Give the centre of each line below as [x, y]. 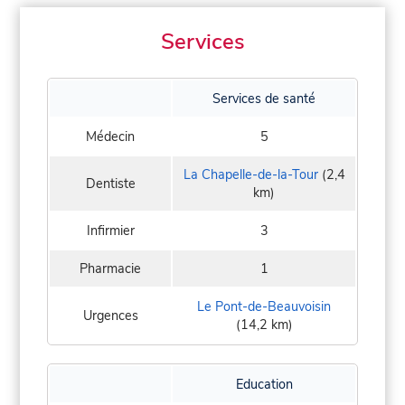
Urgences [110, 316]
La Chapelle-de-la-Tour [250, 175]
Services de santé [264, 99]
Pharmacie [110, 269]
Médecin [110, 137]
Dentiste [110, 184]
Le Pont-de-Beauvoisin [264, 307]
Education [264, 385]
